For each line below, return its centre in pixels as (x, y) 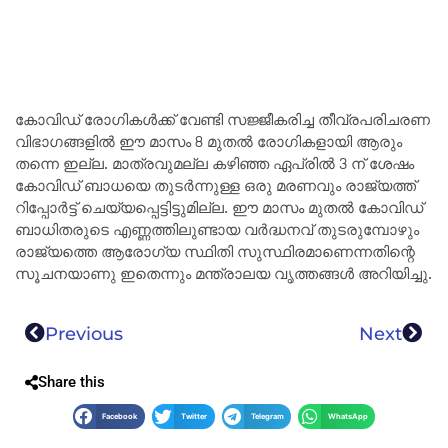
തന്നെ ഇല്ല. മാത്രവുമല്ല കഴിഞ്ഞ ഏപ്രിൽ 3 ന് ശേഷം (214, 165)
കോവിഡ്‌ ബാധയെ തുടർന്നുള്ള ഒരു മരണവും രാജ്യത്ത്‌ (215, 187)
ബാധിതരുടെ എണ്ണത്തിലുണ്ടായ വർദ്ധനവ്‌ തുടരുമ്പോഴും (217, 231)
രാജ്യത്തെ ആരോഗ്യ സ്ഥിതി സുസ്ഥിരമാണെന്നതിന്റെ (215, 253)
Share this (71, 381)
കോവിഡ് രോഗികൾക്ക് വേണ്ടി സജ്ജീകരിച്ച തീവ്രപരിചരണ (222, 121)
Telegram (267, 416)
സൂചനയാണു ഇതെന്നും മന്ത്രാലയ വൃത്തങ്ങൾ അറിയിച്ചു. (223, 275)
